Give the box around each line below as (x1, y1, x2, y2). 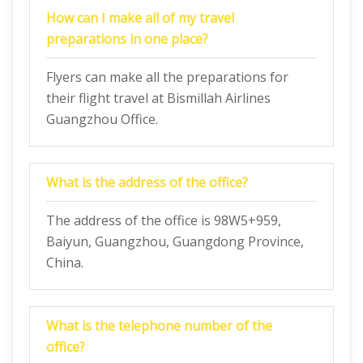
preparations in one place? (46, 30, 208, 48)
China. (46, 254, 83, 271)
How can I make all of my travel (46, 9, 234, 27)
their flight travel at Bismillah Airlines (46, 89, 271, 107)
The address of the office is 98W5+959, (46, 211, 281, 229)
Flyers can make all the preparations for (46, 68, 288, 86)
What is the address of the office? (46, 173, 248, 191)
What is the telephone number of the (46, 317, 272, 335)
